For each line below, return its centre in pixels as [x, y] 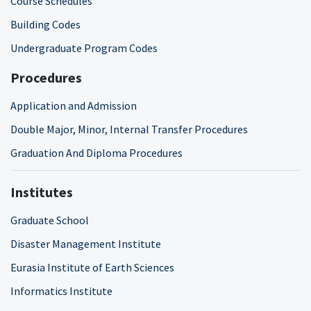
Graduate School [50, 220]
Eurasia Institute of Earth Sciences [92, 267]
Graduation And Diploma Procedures [96, 152]
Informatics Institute [61, 291]
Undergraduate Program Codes [84, 48]
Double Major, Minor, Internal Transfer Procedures [129, 129]
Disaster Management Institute [86, 243]
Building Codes [45, 24]
